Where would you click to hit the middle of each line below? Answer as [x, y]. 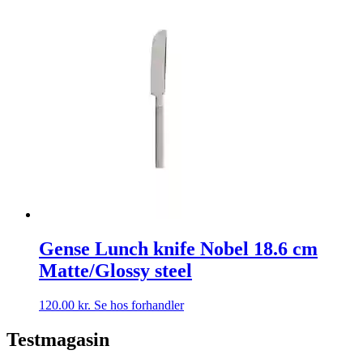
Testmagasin [58, 339]
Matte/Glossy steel [115, 271]
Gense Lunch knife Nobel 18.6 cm [178, 249]
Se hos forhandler [139, 305]
